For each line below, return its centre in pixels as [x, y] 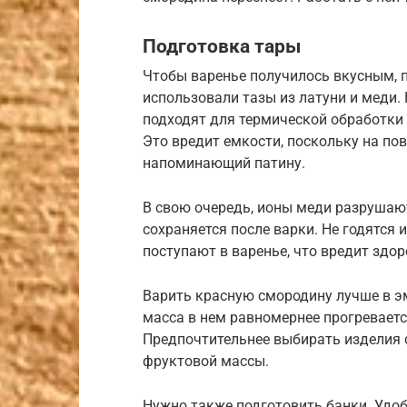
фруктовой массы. [206, 362]
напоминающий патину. [224, 164]
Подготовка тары [222, 46]
